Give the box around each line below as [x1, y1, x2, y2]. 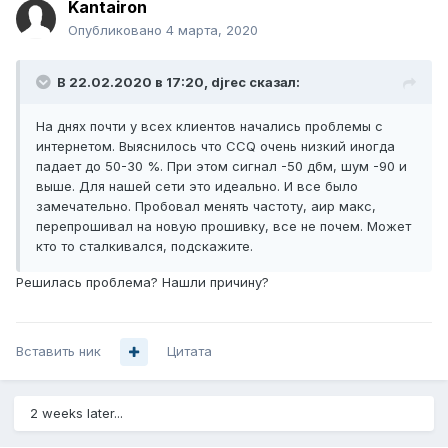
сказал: [246, 74, 300, 91]
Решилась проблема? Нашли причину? [16, 274, 269, 291]
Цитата [167, 343, 212, 360]
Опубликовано [68, 22, 166, 39]
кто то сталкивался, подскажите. [36, 238, 253, 255]
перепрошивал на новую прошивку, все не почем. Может [36, 218, 411, 235]
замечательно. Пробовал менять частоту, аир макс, [36, 198, 376, 215]
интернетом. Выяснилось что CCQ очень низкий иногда [36, 138, 395, 155]
